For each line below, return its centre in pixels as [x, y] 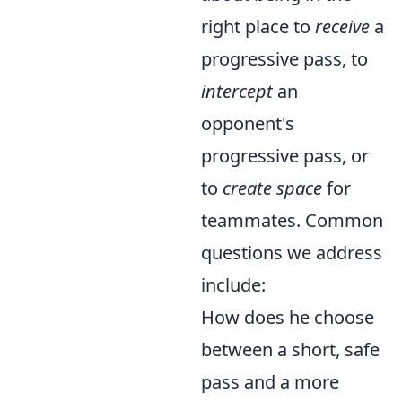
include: [233, 285]
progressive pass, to [284, 59]
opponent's [248, 123]
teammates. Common [292, 220]
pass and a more [270, 382]
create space [272, 188]
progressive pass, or [285, 156]
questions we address [292, 253]
